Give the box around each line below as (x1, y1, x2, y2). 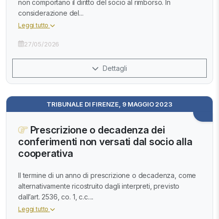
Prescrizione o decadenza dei (27, 124, 165, 136)
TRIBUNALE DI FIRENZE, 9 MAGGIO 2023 (46, 100, 173, 108)
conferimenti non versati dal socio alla (18, 135, 193, 148)
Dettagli (101, 64, 127, 72)
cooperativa (18, 147, 73, 159)
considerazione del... (18, 8, 84, 17)
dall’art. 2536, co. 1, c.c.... (18, 193, 94, 201)
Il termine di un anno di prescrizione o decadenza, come (18, 171, 197, 180)
